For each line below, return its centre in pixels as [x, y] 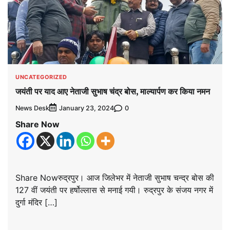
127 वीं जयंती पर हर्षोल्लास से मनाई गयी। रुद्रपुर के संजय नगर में [114, 190]
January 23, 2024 [87, 108]
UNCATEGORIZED [41, 77]
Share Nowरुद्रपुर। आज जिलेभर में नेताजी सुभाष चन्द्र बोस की [115, 178]
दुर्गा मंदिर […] [36, 203]
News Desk [32, 108]
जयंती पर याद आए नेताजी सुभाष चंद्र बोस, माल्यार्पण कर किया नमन [113, 91]
